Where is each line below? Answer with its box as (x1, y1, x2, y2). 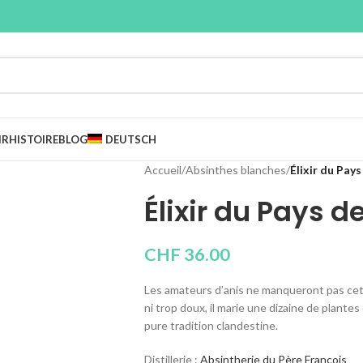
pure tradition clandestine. (143, 318, 278, 332)
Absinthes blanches (185, 163, 286, 177)
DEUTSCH (105, 133, 156, 146)
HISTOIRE (9, 133, 58, 146)
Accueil (143, 163, 181, 177)
